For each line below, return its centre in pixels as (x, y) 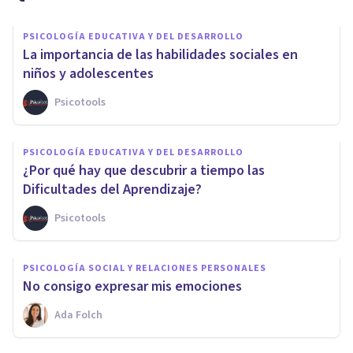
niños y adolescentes (88, 73)
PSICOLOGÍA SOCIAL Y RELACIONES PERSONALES (145, 268)
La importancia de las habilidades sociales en (160, 54)
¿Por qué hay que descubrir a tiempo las (144, 170)
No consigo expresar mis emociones (132, 286)
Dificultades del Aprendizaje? (112, 189)
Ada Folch (78, 315)
